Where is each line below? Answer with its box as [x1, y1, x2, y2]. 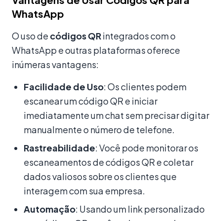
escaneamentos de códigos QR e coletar [24, 156, 193, 168]
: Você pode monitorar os [95, 142, 198, 153]
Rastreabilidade [24, 142, 95, 153]
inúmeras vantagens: [12, 58, 99, 70]
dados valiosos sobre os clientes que [24, 170, 177, 182]
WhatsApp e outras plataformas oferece [12, 44, 180, 56]
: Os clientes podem [104, 80, 186, 92]
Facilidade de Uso [24, 80, 104, 92]
